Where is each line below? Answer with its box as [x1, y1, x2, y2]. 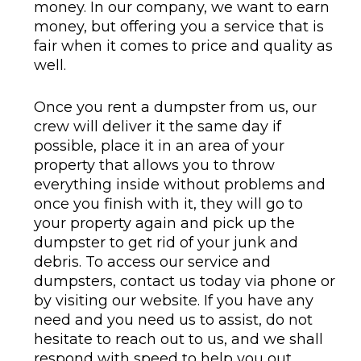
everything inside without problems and [33, 175, 326, 193]
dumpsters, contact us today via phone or [33, 272, 335, 290]
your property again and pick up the [33, 214, 295, 232]
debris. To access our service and [33, 252, 271, 271]
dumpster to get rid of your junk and [33, 233, 298, 251]
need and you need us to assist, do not [33, 310, 313, 329]
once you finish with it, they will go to [33, 194, 303, 213]
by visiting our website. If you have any [33, 291, 313, 309]
